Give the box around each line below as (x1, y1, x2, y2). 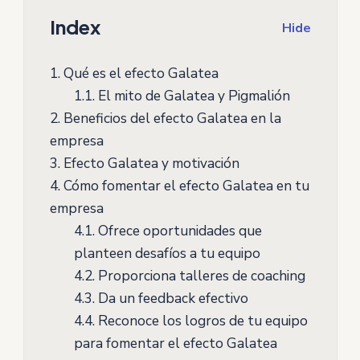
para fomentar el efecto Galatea (73, 333, 277, 354)
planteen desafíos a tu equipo (73, 243, 260, 264)
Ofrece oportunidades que (94, 221, 262, 241)
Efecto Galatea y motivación (59, 153, 239, 174)
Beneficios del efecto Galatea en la (59, 108, 281, 129)
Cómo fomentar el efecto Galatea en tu (59, 176, 309, 196)
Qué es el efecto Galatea (59, 63, 219, 84)
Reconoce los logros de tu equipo (94, 311, 308, 331)
